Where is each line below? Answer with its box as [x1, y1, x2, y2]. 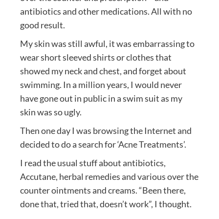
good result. [20, 20, 65, 31]
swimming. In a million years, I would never [20, 79, 182, 90]
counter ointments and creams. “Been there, [20, 185, 186, 196]
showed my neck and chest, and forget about [20, 66, 186, 77]
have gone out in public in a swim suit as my [20, 93, 182, 104]
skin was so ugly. [20, 107, 82, 118]
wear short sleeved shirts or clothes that [20, 52, 172, 63]
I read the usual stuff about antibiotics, [20, 157, 166, 169]
